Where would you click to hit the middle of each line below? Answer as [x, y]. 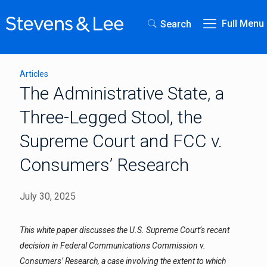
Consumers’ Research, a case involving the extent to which [123, 261]
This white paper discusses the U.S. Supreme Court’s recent [125, 230]
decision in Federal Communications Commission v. [113, 246]
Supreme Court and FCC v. [121, 141]
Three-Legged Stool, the [111, 117]
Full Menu [243, 24]
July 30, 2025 [48, 196]
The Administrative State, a [122, 93]
